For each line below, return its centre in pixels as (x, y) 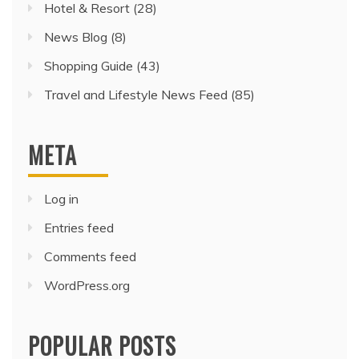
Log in (61, 199)
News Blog (76, 37)
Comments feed (90, 257)
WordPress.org (87, 286)
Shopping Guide (89, 66)
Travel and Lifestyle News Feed (136, 95)
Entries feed (79, 228)
